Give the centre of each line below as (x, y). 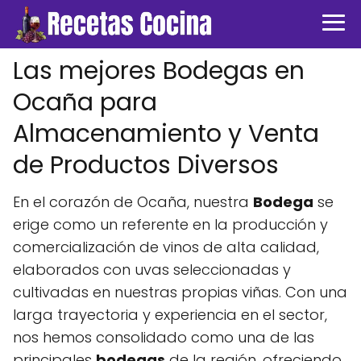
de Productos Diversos (146, 165)
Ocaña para (85, 102)
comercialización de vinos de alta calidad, (166, 247)
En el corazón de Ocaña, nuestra (133, 202)
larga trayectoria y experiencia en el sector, (170, 315)
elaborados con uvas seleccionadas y (152, 270)
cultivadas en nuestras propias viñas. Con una (180, 292)
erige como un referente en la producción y (170, 224)
